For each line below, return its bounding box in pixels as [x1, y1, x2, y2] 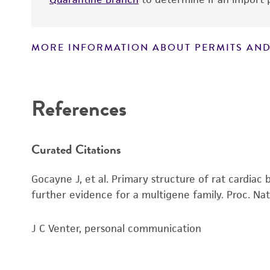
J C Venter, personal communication [31, 221, 201, 235]
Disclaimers [43, 64, 99, 77]
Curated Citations [31, 139, 121, 159]
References [31, 92, 127, 124]
